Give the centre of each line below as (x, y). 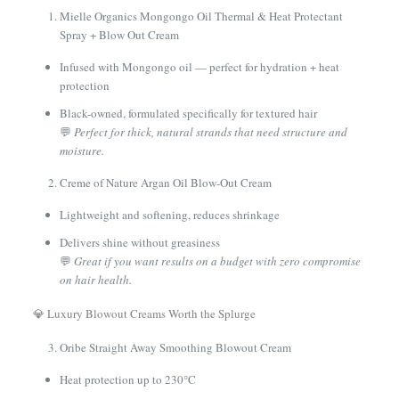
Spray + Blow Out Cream (119, 35)
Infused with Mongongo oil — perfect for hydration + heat (199, 67)
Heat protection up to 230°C (127, 379)
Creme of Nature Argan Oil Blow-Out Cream (165, 183)
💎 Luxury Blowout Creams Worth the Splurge (144, 313)
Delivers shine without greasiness (139, 242)
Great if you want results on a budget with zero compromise (217, 261)
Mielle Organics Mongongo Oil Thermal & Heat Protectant (201, 16)
